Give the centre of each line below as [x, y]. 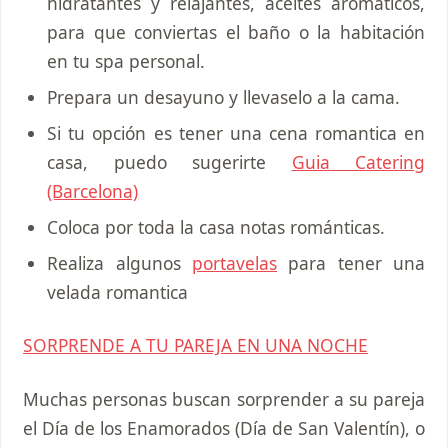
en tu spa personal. [126, 61]
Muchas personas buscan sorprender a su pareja [224, 398]
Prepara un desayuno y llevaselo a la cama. [224, 97]
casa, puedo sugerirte [169, 162]
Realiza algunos [119, 263]
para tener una [350, 263]
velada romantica [118, 292]
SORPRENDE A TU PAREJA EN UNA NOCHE [195, 345]
